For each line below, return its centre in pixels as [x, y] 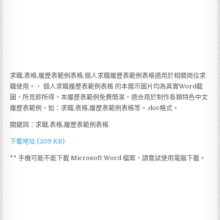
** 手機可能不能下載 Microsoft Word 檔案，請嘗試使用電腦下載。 [108, 158]
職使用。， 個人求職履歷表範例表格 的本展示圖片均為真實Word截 [107, 86]
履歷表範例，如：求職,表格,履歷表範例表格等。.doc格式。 [95, 108]
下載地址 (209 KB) [38, 141]
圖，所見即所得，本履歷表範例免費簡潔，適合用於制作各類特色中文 [109, 97]
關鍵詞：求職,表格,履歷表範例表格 [59, 124]
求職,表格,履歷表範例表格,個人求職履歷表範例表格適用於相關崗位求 [108, 75]
